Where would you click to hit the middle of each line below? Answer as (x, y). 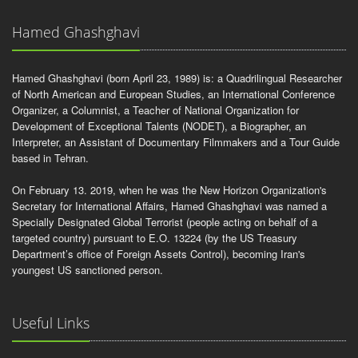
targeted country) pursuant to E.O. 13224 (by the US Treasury (155, 238)
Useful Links (51, 323)
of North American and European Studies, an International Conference (173, 94)
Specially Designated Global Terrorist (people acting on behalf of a (165, 222)
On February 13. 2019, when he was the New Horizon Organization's (169, 190)
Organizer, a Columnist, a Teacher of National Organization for (155, 110)
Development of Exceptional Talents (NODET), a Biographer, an (159, 126)
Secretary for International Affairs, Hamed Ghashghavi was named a (169, 206)
